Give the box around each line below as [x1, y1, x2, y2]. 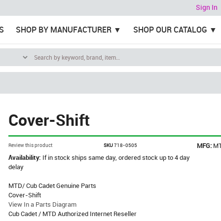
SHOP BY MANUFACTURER [15, 24, 111, 35]
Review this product [8, 142, 53, 148]
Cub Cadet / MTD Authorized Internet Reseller [8, 209, 137, 218]
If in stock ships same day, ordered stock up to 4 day [42, 153, 190, 162]
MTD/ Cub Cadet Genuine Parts [8, 181, 97, 190]
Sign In [196, 2, 218, 12]
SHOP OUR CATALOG [133, 24, 207, 35]
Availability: [8, 153, 43, 162]
